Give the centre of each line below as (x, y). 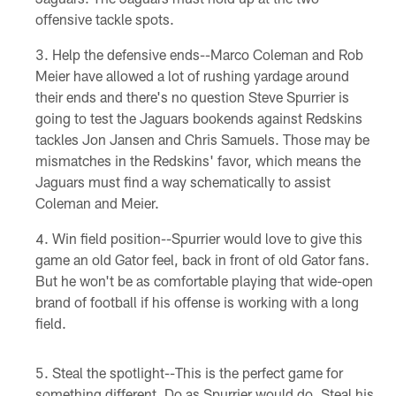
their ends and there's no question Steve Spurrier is (192, 96)
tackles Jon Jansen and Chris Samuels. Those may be (202, 139)
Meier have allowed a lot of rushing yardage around (192, 75)
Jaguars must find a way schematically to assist (183, 181)
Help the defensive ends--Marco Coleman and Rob (207, 54)
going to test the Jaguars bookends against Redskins (198, 118)
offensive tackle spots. (104, 19)
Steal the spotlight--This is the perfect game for (197, 372)
